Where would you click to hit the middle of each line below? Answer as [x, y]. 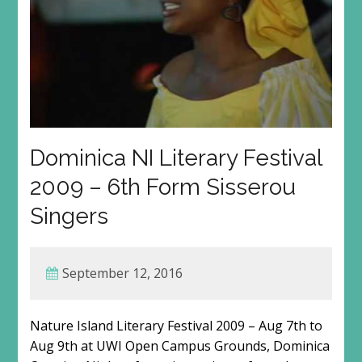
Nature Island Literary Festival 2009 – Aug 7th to [176, 326]
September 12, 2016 [122, 274]
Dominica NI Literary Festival [175, 158]
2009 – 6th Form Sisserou [162, 187]
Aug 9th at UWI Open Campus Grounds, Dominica [179, 346]
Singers [69, 217]
